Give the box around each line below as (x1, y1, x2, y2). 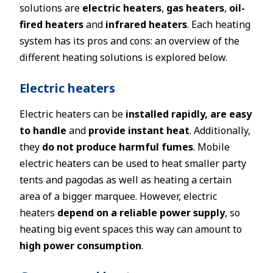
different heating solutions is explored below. (19, 51, 227, 64)
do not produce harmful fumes (42, 140, 193, 154)
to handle (19, 124, 66, 137)
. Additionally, (190, 124, 250, 137)
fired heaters (19, 18, 83, 31)
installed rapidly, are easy (126, 107, 252, 121)
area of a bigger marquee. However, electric (19, 190, 217, 203)
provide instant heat (88, 124, 190, 137)
